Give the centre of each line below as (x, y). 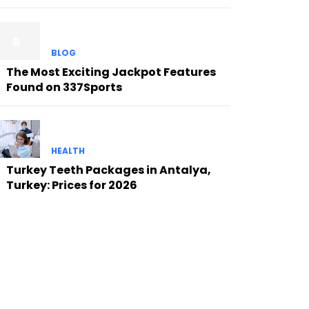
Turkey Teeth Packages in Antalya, (108, 170)
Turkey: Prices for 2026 (71, 186)
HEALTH (68, 151)
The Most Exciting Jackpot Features (111, 72)
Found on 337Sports (64, 88)
